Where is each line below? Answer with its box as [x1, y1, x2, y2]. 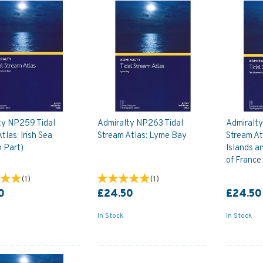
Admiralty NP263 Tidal [97, 118, 183, 130]
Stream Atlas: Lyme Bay [97, 130, 187, 142]
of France [226, 155, 262, 167]
